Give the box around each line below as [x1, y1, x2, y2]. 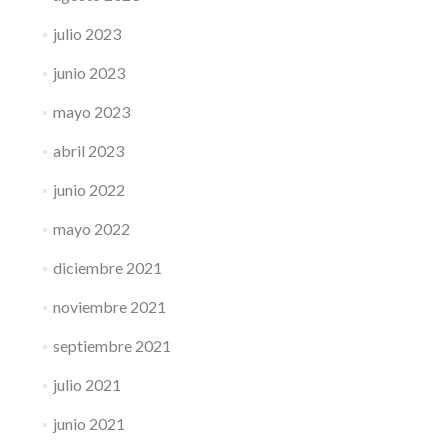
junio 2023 [52, 63, 125, 82]
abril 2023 [52, 141, 124, 160]
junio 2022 [52, 180, 125, 199]
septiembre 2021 [52, 336, 171, 355]
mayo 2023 [52, 102, 130, 121]
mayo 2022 [52, 219, 130, 238]
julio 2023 [52, 24, 121, 43]
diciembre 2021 [52, 258, 162, 277]
